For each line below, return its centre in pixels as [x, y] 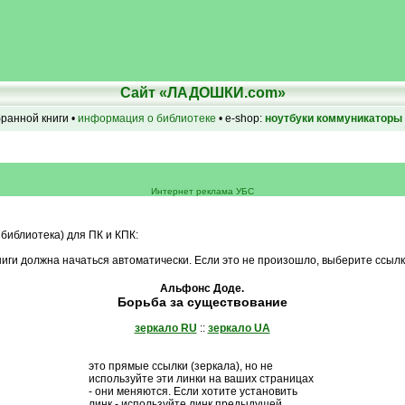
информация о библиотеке [147, 118]
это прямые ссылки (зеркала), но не [180, 366]
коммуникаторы [359, 118]
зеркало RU [165, 328]
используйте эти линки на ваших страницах [201, 379]
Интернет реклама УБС [202, 191]
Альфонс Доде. [202, 288]
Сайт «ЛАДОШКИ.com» [202, 93]
